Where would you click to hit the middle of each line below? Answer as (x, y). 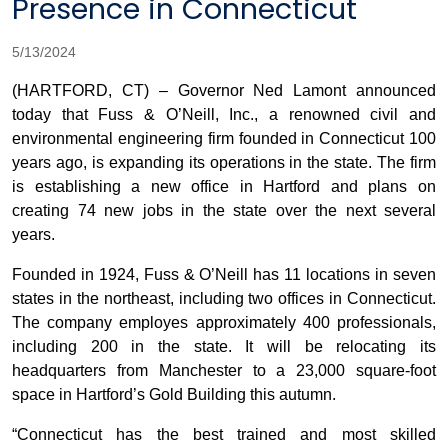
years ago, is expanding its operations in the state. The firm (224, 163)
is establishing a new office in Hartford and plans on (224, 187)
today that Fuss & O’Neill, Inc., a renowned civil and (224, 115)
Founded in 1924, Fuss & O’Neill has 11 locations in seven (224, 275)
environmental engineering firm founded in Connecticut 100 (224, 139)
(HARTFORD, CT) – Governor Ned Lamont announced (224, 91)
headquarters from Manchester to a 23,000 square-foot (224, 371)
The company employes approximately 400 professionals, (224, 323)
